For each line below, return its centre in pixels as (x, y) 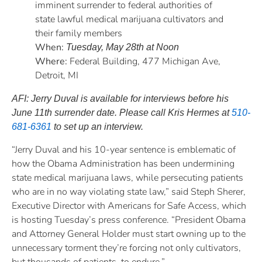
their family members (79, 34)
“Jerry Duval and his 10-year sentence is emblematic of (124, 149)
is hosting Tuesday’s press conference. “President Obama (129, 220)
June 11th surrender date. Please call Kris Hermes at (122, 113)
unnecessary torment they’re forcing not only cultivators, (126, 248)
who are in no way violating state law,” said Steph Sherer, (129, 192)
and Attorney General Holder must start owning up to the (129, 234)
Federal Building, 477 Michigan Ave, (144, 62)
